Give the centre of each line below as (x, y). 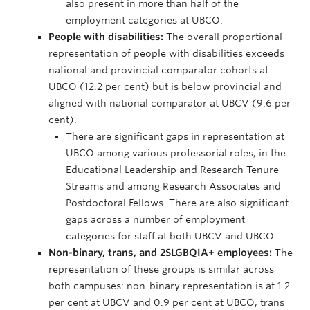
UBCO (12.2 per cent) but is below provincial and (165, 86)
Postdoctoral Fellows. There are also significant (177, 203)
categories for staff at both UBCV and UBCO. (174, 236)
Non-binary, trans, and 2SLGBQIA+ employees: (162, 253)
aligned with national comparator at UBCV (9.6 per (170, 103)
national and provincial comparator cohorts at (158, 70)
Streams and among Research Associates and (173, 186)
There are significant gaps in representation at (175, 136)
